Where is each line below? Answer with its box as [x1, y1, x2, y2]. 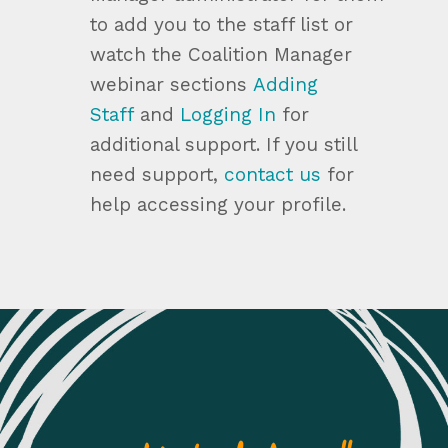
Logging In [179, 102, 276, 126]
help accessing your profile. [89, 192, 346, 216]
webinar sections [89, 72, 253, 96]
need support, [89, 162, 224, 186]
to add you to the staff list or [89, 12, 353, 36]
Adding [252, 72, 318, 96]
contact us [223, 162, 321, 186]
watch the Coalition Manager [89, 42, 352, 66]
